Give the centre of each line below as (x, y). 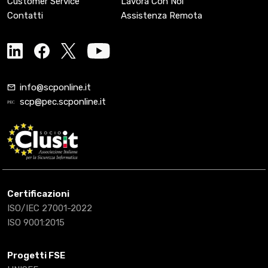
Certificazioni (38, 194)
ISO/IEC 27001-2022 (50, 208)
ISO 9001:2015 (36, 223)
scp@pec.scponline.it (63, 101)
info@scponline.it (55, 87)
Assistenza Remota (162, 16)
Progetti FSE (36, 256)
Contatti (25, 16)
